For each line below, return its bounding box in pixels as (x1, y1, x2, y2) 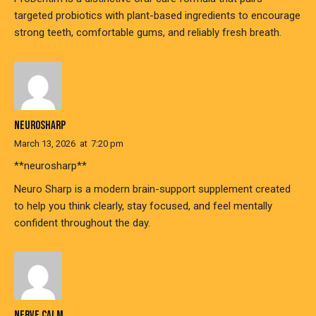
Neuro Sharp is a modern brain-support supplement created (14, 182, 291, 195)
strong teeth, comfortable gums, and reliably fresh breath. (14, 26, 281, 39)
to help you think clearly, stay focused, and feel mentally (14, 199, 272, 212)
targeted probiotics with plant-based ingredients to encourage (14, 9, 300, 23)
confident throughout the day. (14, 216, 150, 229)
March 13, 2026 (14, 138, 75, 149)
